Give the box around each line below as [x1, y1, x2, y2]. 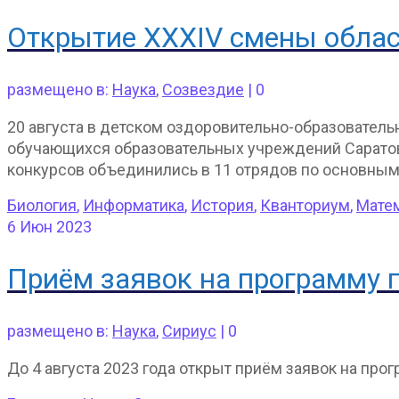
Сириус [162, 322, 216, 340]
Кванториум [260, 195, 350, 215]
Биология [7, 195, 77, 215]
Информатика [83, 195, 184, 215]
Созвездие [162, 79, 244, 99]
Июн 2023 [16, 216, 92, 236]
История [191, 195, 254, 215]
